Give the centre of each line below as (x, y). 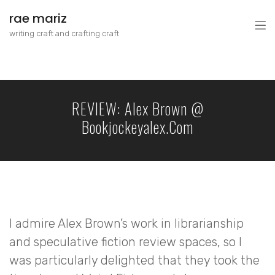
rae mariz (38, 18)
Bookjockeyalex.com (137, 127)
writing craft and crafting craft (64, 33)
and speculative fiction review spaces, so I (126, 242)
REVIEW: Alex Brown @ (137, 108)
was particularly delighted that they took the (134, 260)
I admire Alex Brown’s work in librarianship (126, 223)
